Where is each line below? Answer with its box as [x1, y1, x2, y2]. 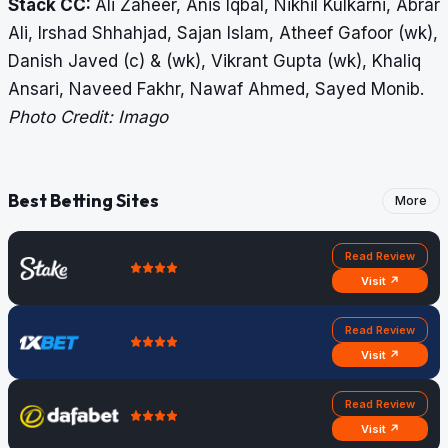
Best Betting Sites [8, 189, 159, 213]
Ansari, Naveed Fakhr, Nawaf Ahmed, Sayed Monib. [8, 79, 424, 100]
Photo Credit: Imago [8, 107, 168, 128]
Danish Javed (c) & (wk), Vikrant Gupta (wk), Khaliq [8, 51, 421, 72]
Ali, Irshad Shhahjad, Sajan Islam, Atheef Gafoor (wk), [8, 23, 438, 44]
